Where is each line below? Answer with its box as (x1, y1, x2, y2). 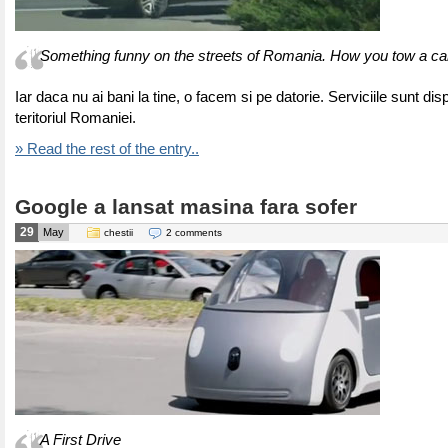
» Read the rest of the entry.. (15, 141, 199, 157)
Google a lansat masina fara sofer (15, 195, 357, 219)
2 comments (166, 227, 222, 238)
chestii (104, 227, 133, 238)
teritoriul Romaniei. (15, 110, 136, 126)
